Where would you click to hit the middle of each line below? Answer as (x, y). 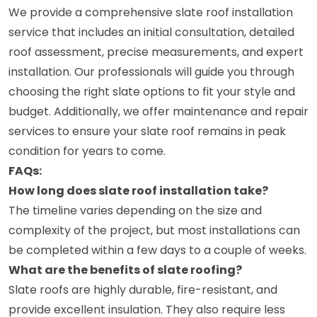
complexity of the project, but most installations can (154, 230)
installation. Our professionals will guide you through (151, 71)
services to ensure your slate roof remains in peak (147, 131)
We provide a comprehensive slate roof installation (151, 12)
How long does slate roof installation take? (138, 190)
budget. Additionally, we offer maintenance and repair (158, 111)
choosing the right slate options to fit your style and (152, 91)
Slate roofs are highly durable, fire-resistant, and (143, 289)
